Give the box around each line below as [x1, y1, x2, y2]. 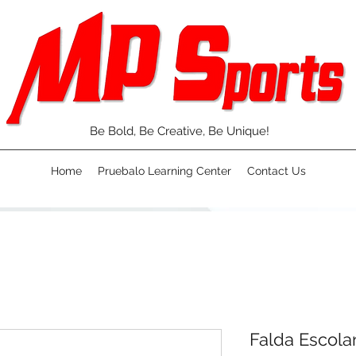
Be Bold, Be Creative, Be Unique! [89, 124, 269, 138]
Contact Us [246, 164, 306, 177]
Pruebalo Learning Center [97, 164, 231, 177]
